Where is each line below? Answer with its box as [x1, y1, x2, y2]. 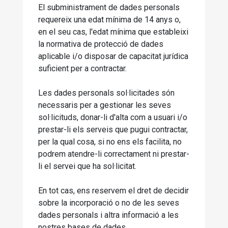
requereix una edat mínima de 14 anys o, [38, 15, 181, 24]
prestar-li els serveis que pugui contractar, [38, 125, 188, 134]
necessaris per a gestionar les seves [38, 100, 171, 110]
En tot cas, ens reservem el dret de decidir [38, 186, 189, 195]
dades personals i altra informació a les [38, 210, 179, 220]
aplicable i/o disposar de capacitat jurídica [38, 51, 188, 61]
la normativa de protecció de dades [38, 39, 163, 49]
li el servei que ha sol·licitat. [38, 161, 136, 171]
